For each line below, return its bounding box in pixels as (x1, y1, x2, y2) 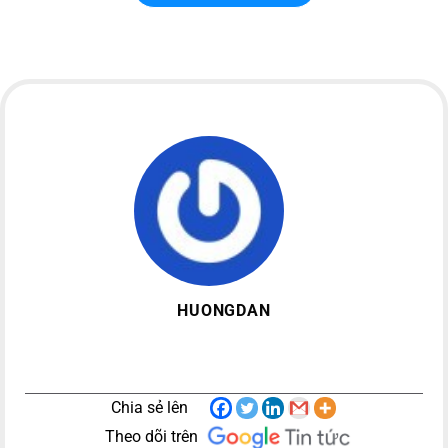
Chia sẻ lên (110, 397, 188, 417)
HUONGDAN (177, 301, 271, 321)
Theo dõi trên (105, 426, 198, 446)
